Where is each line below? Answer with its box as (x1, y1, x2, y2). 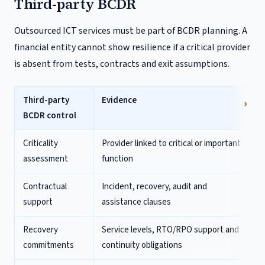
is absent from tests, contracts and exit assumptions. (14, 57, 230, 70)
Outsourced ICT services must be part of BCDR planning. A (14, 24, 247, 37)
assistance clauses (102, 196, 171, 208)
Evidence (102, 94, 137, 106)
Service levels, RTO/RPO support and (102, 224, 239, 236)
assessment (23, 153, 68, 165)
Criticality (23, 137, 58, 150)
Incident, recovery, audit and (102, 180, 207, 193)
